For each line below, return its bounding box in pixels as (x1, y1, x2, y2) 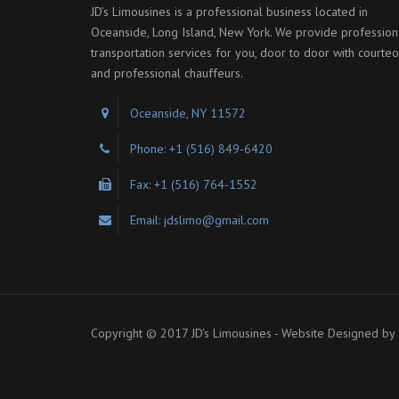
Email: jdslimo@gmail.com (130, 212, 269, 229)
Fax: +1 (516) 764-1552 (130, 176, 257, 193)
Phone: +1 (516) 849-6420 (130, 141, 273, 158)
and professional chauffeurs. (91, 65, 243, 82)
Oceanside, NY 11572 (130, 105, 246, 122)
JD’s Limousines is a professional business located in (91, 4, 368, 20)
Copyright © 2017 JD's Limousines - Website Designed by (91, 325, 395, 342)
